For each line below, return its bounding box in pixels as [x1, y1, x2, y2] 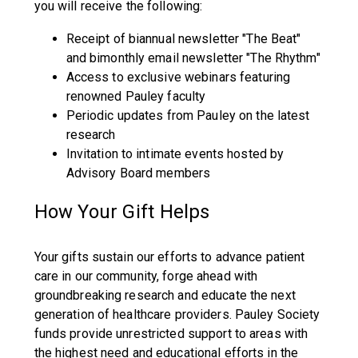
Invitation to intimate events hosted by [66, 146, 284, 161]
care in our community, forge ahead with [34, 268, 258, 284]
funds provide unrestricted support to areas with [34, 326, 308, 341]
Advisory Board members [66, 165, 211, 181]
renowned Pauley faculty [66, 89, 206, 104]
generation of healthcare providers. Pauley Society [34, 307, 320, 322]
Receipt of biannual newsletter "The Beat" [66, 31, 301, 46]
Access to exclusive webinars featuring [66, 70, 291, 85]
